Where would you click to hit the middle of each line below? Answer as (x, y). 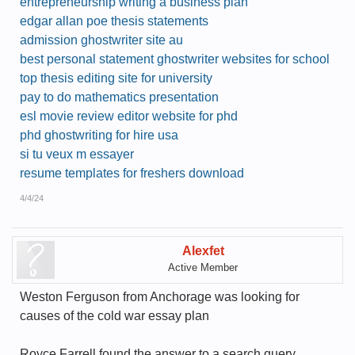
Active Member (203, 267)
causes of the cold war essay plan (115, 316)
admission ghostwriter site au (101, 40)
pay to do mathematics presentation (119, 97)
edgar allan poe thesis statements (114, 21)
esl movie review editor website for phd (129, 116)
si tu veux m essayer (77, 154)
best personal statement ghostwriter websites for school (175, 59)
